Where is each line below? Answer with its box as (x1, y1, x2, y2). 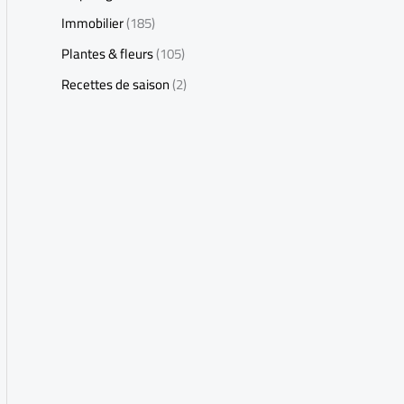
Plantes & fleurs (61, 41, 153, 68)
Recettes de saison (61, 70, 170, 97)
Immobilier (61, 10, 124, 37)
